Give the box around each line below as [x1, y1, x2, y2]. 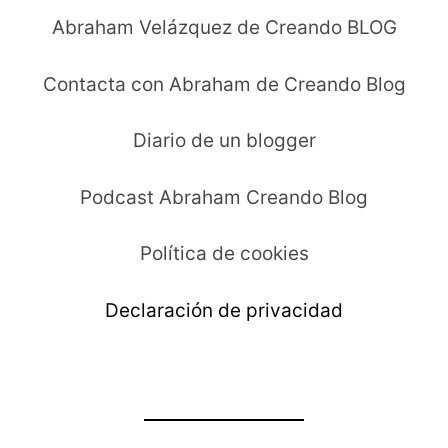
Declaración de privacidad [105, 299, 343, 323]
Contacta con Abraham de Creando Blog [42, 73, 406, 97]
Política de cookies [139, 242, 309, 266]
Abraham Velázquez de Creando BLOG [51, 16, 397, 40]
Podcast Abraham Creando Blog [80, 186, 368, 210]
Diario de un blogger [132, 129, 316, 153]
